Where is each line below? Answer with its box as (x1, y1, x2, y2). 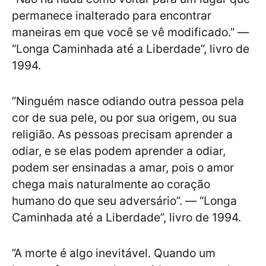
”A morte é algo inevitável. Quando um (12, 246, 216, 261)
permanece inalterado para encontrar (12, 8, 211, 23)
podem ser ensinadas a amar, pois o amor (12, 160, 234, 175)
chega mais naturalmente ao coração (12, 177, 210, 192)
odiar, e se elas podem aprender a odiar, (12, 144, 226, 159)
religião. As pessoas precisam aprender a (12, 127, 233, 142)
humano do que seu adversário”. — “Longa (12, 194, 237, 208)
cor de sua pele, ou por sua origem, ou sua (12, 110, 237, 125)
